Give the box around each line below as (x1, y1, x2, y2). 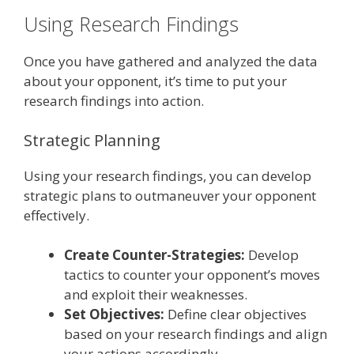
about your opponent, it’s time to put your (24, 72, 287, 91)
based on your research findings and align (64, 325, 327, 344)
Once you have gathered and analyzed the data (24, 52, 318, 71)
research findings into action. (24, 92, 204, 111)
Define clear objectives (164, 305, 307, 324)
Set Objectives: (64, 305, 164, 324)
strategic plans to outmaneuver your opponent (24, 186, 316, 205)
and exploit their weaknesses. (64, 285, 247, 304)
